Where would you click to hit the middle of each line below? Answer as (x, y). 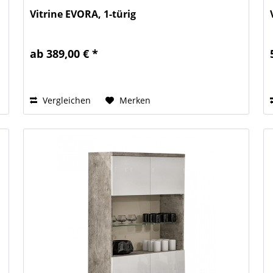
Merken (135, 100)
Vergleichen (66, 100)
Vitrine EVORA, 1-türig (83, 14)
